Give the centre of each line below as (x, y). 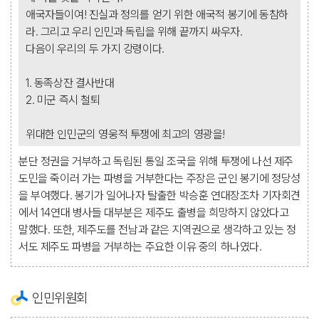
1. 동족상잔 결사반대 (70, 83)
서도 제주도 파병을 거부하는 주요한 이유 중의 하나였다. (140, 247)
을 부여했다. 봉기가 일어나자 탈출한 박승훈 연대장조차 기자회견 (160, 195)
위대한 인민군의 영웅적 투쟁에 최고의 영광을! (125, 134)
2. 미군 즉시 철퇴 (63, 100)
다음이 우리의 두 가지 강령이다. (95, 49)
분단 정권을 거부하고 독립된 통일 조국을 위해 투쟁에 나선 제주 (156, 161)
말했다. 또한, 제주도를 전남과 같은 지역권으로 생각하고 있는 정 (157, 230)
